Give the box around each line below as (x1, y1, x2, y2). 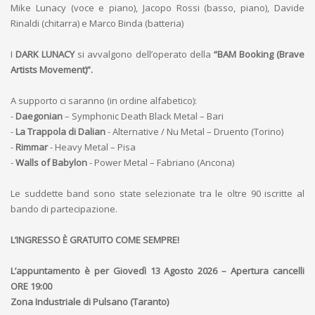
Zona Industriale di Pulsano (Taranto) (11, 295, 169, 308)
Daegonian (15, 110, 63, 122)
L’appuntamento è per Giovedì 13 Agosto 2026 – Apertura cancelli (11, 264, 304, 277)
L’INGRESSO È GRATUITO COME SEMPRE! (11, 233, 179, 246)
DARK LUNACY (15, 48, 75, 60)
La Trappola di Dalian (15, 125, 105, 138)
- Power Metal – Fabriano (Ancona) (87, 156, 234, 169)
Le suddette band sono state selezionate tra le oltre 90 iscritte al (11, 187, 304, 200)
